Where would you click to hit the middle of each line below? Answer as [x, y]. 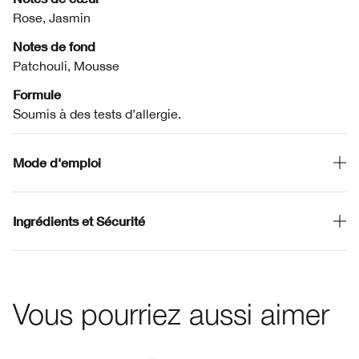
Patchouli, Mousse [66, 66]
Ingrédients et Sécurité [79, 221]
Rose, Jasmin [52, 18]
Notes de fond [54, 46]
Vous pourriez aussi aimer [171, 314]
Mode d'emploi [57, 162]
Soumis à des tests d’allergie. [97, 114]
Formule [37, 94]
